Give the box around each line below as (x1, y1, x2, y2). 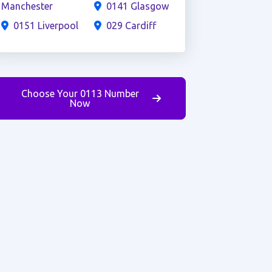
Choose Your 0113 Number (21, 88, 139, 99)
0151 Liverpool (13, 20, 78, 31)
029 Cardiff (106, 20, 156, 31)
